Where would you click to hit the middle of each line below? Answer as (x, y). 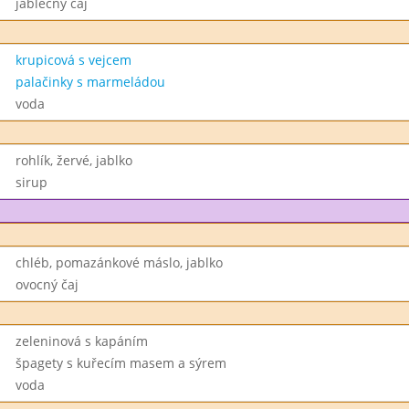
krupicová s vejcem (73, 60)
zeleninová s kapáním (81, 341)
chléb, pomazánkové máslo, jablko (119, 262)
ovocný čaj (47, 284)
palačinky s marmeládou (90, 82)
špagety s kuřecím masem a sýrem (121, 363)
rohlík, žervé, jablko (73, 160)
